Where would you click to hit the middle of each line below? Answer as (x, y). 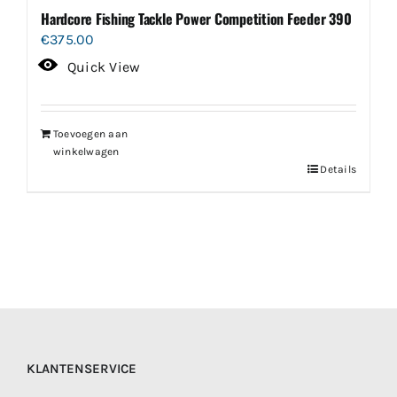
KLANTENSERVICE (82, 369)
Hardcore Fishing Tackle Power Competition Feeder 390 (196, 19)
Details (338, 170)
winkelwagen (86, 152)
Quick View (104, 67)
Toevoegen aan (91, 134)
